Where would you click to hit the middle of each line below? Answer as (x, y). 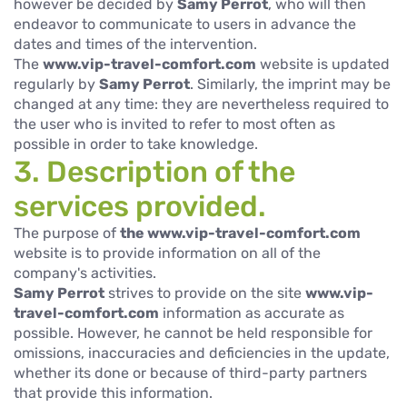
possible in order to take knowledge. (136, 144)
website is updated (323, 64)
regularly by (56, 84)
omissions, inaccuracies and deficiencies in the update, (202, 352)
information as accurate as (252, 313)
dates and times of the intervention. (135, 44)
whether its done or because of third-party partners (190, 372)
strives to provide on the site (205, 293)
